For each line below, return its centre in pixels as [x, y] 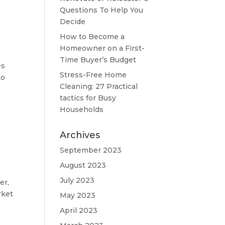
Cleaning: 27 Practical [99, 86]
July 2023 [77, 180]
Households [82, 109]
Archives [80, 135]
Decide [73, 22]
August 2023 [83, 165]
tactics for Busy [88, 98]
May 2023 [78, 195]
